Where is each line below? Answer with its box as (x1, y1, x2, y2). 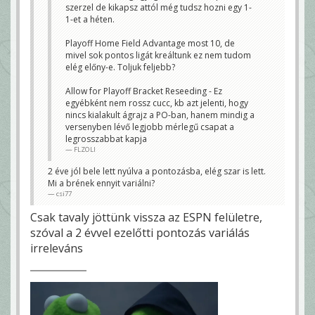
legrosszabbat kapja (65, 133, 147, 146)
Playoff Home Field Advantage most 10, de (65, 37, 235, 50)
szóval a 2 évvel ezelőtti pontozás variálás (30, 225, 250, 241)
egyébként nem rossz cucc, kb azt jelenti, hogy (65, 97, 248, 110)
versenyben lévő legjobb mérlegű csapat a (65, 121, 234, 134)
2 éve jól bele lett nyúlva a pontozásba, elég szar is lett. (48, 165, 266, 178)
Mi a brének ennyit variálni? (48, 177, 155, 190)
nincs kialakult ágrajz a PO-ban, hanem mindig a (65, 109, 255, 122)
